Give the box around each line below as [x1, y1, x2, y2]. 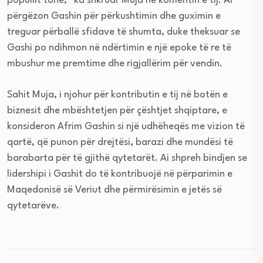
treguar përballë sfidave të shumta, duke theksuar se [7, 27, 240, 38]
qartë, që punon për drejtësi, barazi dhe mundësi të [7, 137, 233, 148]
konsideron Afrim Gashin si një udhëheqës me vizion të [7, 122, 245, 132]
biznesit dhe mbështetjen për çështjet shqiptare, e [7, 106, 227, 116]
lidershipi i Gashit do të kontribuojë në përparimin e [7, 169, 232, 180]
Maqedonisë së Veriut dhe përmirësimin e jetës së [7, 185, 222, 195]
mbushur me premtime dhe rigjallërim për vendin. [7, 59, 222, 69]
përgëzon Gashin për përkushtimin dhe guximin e [7, 11, 221, 22]
